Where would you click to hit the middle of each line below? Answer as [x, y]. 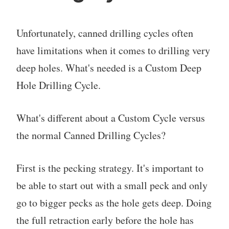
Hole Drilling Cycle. [59, 85]
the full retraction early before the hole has [105, 220]
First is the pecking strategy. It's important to [110, 168]
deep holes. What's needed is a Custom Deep [109, 67]
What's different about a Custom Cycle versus [111, 118]
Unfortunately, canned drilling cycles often [105, 33]
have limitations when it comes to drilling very [113, 50]
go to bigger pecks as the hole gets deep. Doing [114, 202]
